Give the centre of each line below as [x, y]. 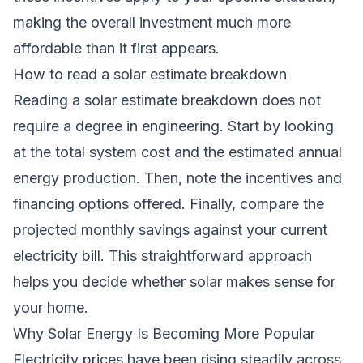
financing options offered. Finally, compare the [169, 203]
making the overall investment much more [152, 22]
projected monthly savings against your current [170, 229]
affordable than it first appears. [116, 48]
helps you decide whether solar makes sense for [174, 281]
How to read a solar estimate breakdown [150, 74]
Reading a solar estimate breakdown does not [167, 100]
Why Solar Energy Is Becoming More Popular [164, 333]
